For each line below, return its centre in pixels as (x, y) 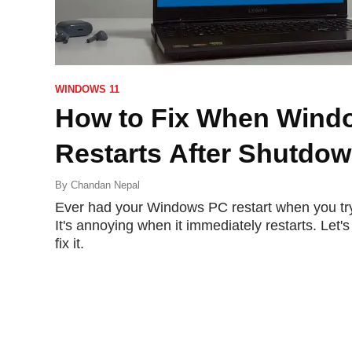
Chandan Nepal (105, 185)
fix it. (70, 243)
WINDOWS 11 (87, 89)
